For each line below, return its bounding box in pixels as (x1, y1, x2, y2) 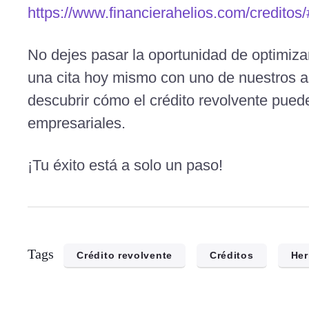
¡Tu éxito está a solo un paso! (28, 157, 223, 174)
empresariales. (28, 114, 126, 132)
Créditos (209, 250, 254, 261)
